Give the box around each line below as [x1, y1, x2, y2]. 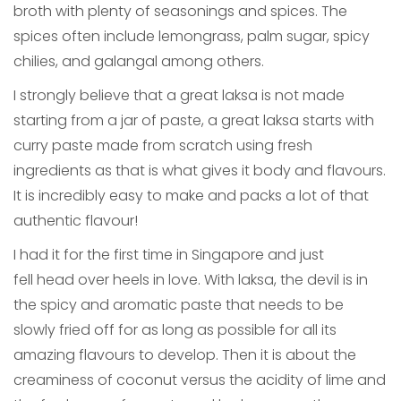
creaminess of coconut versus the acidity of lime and [13, 369, 386, 390]
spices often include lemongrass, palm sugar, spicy [13, 25, 370, 47]
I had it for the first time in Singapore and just [13, 243, 324, 265]
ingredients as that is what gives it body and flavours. [13, 159, 386, 181]
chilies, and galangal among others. [13, 50, 264, 72]
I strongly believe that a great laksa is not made [13, 84, 345, 106]
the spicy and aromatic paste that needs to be [13, 294, 344, 315]
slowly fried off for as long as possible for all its [13, 319, 337, 340]
